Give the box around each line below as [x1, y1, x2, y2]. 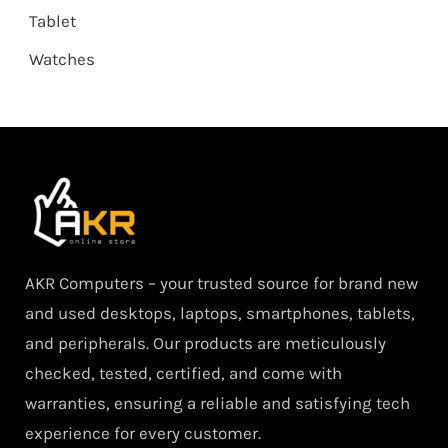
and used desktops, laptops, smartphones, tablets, [25, 303, 415, 324]
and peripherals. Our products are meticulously [25, 333, 386, 354]
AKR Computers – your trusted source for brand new [25, 273, 418, 294]
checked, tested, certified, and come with [25, 363, 342, 384]
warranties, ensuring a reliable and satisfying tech [25, 393, 410, 414]
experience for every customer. [25, 423, 261, 444]
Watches [28, 49, 95, 70]
